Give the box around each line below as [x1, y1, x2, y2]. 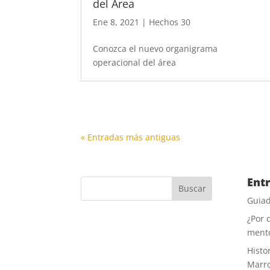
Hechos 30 [149, 16, 191, 28]
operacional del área [93, 57, 177, 69]
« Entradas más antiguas [81, 131, 181, 143]
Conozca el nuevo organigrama [93, 43, 218, 55]
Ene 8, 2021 [93, 16, 140, 28]
